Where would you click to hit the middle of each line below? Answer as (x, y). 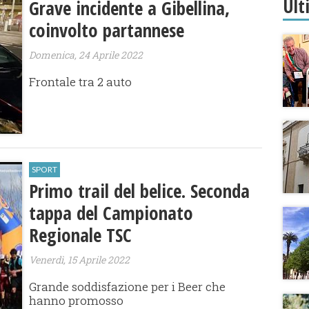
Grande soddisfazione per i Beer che (128, 287)
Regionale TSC (81, 235)
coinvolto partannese (107, 30)
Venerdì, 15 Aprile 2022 (80, 260)
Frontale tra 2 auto (81, 82)
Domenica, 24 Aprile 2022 (86, 55)
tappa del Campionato (111, 213)
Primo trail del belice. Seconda (140, 191)
